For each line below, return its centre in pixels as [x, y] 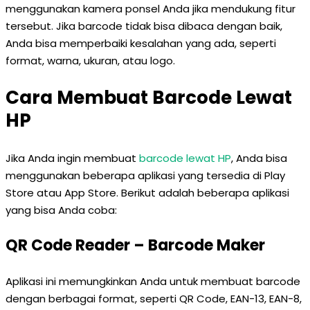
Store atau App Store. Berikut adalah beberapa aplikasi [147, 193]
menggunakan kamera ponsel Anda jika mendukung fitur [151, 9]
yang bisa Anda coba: [61, 210]
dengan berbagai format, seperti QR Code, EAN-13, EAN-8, [154, 299]
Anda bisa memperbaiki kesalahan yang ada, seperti [141, 43]
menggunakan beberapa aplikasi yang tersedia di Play [145, 175]
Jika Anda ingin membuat [72, 158]
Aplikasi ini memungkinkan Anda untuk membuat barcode [153, 281]
